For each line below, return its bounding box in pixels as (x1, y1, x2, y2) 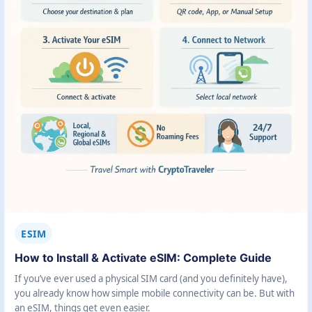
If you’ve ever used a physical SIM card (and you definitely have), (15, 272, 288, 285)
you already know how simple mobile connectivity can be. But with (15, 286, 295, 299)
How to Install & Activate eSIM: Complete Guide (15, 251, 272, 265)
